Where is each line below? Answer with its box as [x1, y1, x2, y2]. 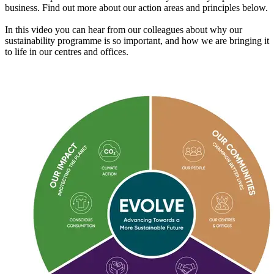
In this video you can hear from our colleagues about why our [5, 24, 242, 35]
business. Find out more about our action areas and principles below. [5, 2, 268, 13]
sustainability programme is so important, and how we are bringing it [5, 35, 269, 46]
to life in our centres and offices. [5, 46, 128, 57]
